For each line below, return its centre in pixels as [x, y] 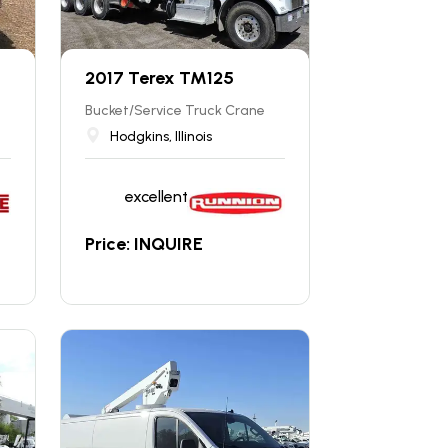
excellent [157, 196]
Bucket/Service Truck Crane [175, 110]
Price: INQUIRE [144, 244]
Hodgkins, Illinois [161, 136]
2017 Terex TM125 [160, 78]
